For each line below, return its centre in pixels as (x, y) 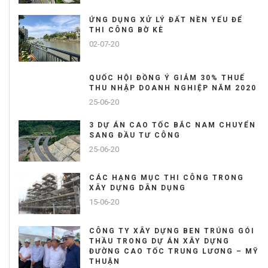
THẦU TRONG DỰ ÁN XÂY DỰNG (159, 241)
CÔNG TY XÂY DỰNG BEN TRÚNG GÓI (172, 231)
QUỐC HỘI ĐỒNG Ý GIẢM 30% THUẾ (167, 78)
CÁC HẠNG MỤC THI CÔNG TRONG (167, 178)
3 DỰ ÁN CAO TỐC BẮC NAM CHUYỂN (173, 125)
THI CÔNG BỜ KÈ (127, 30)
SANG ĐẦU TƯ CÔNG (135, 135)
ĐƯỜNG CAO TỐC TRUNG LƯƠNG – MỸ (174, 252)
